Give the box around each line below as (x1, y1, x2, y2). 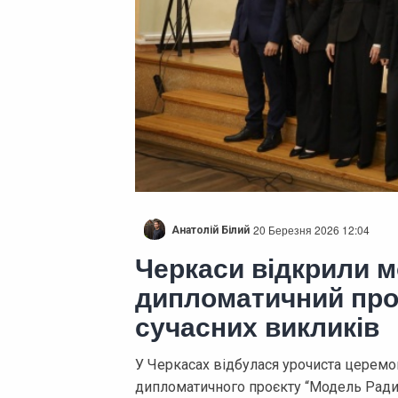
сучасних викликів (135, 306, 379, 345)
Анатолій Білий (171, 224, 250, 237)
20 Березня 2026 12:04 (253, 222, 370, 237)
